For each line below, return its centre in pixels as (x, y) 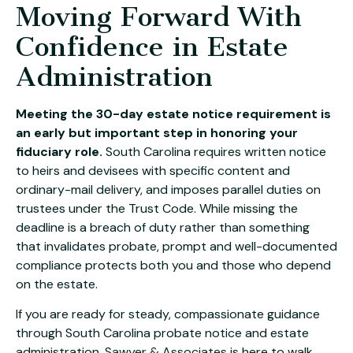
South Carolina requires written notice (214, 151)
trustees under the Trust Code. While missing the (157, 208)
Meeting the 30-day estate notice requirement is (173, 113)
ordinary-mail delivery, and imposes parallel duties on (168, 189)
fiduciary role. (59, 151)
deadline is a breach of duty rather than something (163, 227)
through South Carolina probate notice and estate (162, 333)
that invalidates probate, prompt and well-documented (176, 246)
